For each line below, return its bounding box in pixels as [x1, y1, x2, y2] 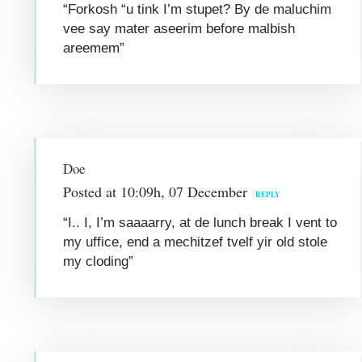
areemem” [63, 40, 125, 56]
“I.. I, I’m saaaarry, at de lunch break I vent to [63, 214, 338, 230]
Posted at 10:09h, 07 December [63, 181, 248, 201]
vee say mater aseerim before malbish [63, 20, 296, 36]
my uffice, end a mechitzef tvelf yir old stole [63, 234, 328, 250]
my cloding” [63, 253, 134, 269]
